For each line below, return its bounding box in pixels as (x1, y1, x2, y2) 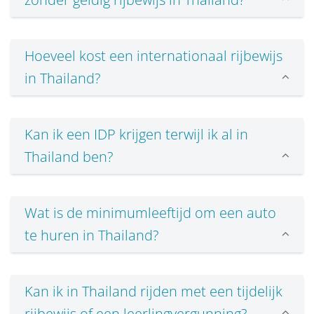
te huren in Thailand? (25, 226, 158, 245)
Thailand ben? (25, 147, 113, 167)
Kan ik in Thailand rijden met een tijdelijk (25, 282, 282, 301)
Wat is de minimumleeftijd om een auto (25, 203, 276, 223)
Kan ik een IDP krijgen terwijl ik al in (25, 125, 248, 144)
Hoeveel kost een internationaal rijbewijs (25, 46, 282, 66)
